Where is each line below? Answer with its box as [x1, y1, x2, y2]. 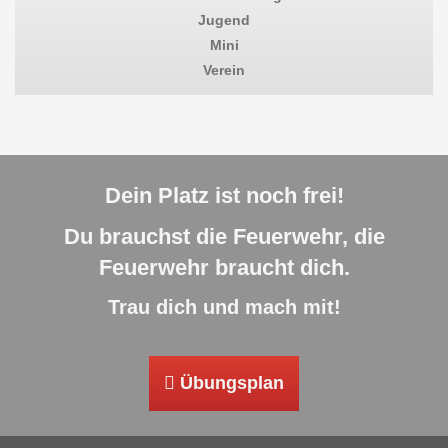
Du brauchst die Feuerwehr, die [63, 224, 385, 249]
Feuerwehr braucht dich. [98, 255, 350, 280]
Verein [203, 62, 245, 78]
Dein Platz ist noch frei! [104, 183, 344, 208]
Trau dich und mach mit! [107, 296, 341, 318]
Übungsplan [175, 373, 284, 393]
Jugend [198, 12, 250, 28]
